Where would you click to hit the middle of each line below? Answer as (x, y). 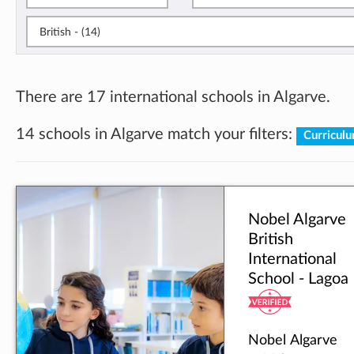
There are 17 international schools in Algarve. (173, 97)
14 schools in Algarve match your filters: (156, 135)
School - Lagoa (298, 279)
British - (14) (91, 32)
